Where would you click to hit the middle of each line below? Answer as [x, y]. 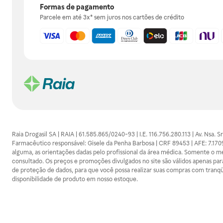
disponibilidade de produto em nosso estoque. [75, 179]
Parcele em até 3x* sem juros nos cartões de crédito [112, 17]
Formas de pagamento [77, 7]
